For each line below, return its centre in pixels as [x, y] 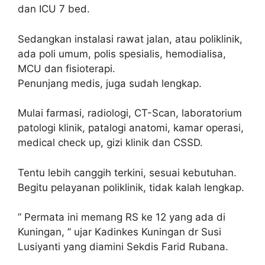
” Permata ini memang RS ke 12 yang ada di [122, 217]
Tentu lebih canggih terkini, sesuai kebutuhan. [127, 172]
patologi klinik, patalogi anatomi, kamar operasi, [131, 128]
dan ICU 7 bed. [54, 9]
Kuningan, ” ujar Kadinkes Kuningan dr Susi [119, 232]
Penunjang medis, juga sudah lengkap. [110, 83]
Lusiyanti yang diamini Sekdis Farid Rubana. [123, 247]
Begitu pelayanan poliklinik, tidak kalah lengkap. [131, 187]
